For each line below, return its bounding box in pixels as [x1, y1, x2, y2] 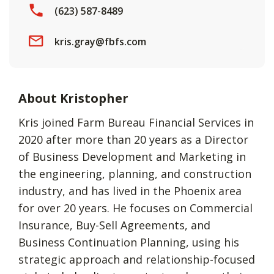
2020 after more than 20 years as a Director [18, 132, 248, 147]
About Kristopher [18, 90, 128, 107]
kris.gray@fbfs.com [54, 35, 146, 49]
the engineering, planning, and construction [18, 166, 251, 182]
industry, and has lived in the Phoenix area [18, 183, 242, 199]
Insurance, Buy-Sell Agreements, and [18, 218, 210, 233]
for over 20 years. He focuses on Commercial [18, 201, 253, 216]
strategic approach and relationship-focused [18, 252, 255, 267]
